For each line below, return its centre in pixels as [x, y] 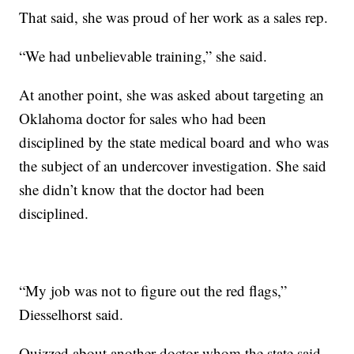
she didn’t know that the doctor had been [142, 189]
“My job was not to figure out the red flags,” [153, 290]
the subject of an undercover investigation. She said [173, 166]
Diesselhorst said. [72, 314]
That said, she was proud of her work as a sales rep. [174, 17]
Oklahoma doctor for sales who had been [143, 118]
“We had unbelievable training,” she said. [143, 56]
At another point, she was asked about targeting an [172, 94]
